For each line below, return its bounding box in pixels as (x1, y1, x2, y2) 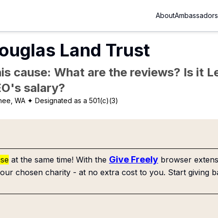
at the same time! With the (11, 155, 107, 164)
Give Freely (109, 154, 158, 164)
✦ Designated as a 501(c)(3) (27, 96, 119, 105)
